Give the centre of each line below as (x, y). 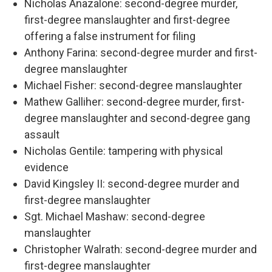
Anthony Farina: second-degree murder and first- (141, 53)
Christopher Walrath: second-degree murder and (141, 250)
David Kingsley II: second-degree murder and (132, 184)
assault (42, 135)
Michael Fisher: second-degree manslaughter (133, 86)
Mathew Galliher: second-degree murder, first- (134, 102)
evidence (46, 168)
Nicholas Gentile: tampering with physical (124, 151)
